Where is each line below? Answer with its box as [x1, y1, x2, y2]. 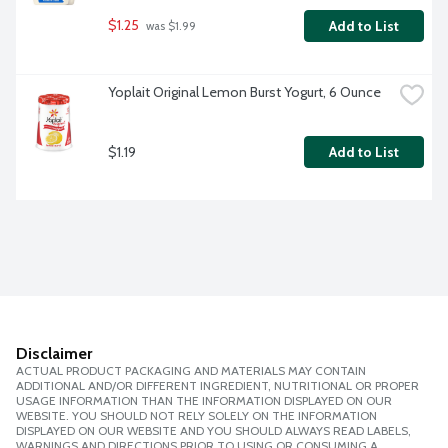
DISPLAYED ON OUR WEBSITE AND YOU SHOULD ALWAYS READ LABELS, [16, 423, 411, 439]
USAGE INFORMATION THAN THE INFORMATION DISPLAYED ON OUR [16, 393, 392, 409]
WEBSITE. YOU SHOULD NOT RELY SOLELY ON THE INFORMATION [16, 408, 377, 424]
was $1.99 [143, 19, 196, 34]
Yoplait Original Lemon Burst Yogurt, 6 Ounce [108, 83, 381, 102]
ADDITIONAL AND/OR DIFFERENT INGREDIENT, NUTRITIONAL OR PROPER [16, 378, 419, 394]
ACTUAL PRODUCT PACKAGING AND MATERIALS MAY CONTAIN [16, 363, 366, 379]
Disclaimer [16, 344, 92, 364]
